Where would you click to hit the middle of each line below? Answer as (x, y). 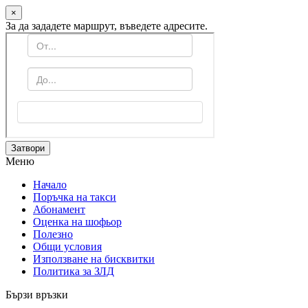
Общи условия (67, 246)
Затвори (28, 148)
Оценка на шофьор (77, 222)
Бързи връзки (37, 295)
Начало (50, 185)
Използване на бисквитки (94, 259)
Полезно (53, 234)
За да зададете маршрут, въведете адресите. (107, 26)
